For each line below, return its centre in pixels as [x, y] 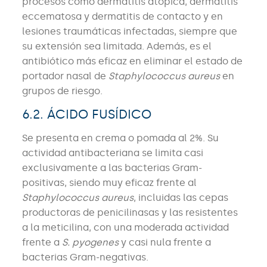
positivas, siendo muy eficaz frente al [109, 183]
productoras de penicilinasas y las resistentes [130, 213]
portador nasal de [65, 76]
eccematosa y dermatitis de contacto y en [122, 17]
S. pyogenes [90, 243]
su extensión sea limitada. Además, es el [117, 46]
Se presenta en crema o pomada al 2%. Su [120, 138]
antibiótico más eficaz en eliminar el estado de [132, 61]
